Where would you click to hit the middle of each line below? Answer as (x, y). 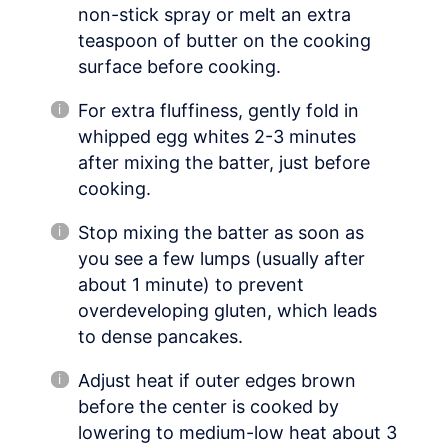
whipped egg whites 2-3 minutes (217, 137)
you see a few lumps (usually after (221, 259)
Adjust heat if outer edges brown (217, 381)
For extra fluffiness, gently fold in (218, 111)
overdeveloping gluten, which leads (227, 311)
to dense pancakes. (160, 337)
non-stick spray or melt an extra (214, 15)
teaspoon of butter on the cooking (224, 41)
